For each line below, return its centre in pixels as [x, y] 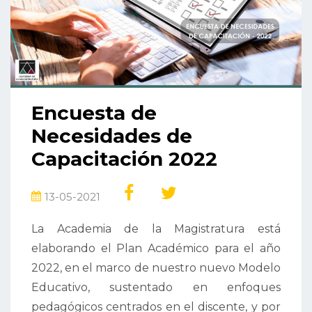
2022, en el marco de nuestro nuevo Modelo [156, 268]
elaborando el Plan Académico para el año [156, 249]
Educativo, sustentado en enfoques [156, 288]
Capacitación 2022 [124, 159]
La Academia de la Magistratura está [156, 229]
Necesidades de [112, 136]
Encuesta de [94, 113]
